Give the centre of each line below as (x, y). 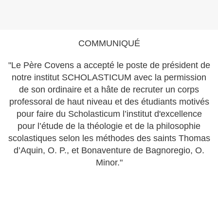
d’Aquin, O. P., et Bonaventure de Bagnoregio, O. (109, 151)
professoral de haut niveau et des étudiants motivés (109, 102)
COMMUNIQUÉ (109, 44)
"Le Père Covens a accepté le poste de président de (109, 65)
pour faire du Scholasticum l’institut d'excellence (109, 114)
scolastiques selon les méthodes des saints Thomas (109, 138)
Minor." (109, 163)
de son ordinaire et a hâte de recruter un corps (109, 90)
